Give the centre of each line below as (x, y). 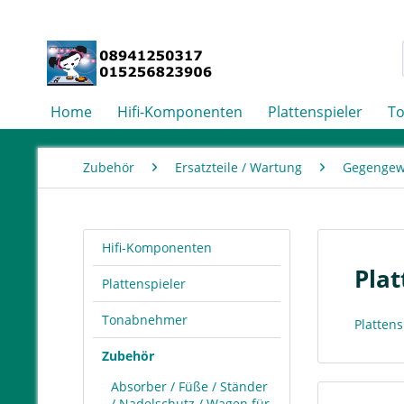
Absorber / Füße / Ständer (189, 386)
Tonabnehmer (145, 320)
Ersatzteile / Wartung (239, 167)
